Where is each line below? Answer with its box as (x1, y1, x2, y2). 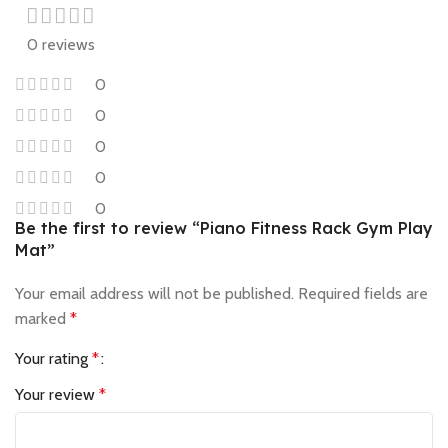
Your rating (15, 349, 92, 368)
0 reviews (26, 35, 95, 54)
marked (15, 309, 70, 328)
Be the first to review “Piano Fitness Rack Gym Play (15, 218, 433, 238)
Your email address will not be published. (15, 284, 294, 303)
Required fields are (298, 284, 428, 303)
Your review (15, 385, 99, 404)
